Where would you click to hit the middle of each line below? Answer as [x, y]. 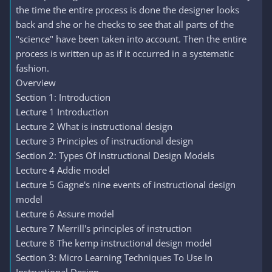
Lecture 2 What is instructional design [94, 126]
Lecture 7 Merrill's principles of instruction [104, 228]
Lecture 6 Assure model [65, 214]
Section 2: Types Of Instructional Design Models [115, 155]
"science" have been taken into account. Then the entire [131, 39]
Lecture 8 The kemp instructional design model [114, 243]
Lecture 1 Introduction [62, 112]
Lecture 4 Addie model [63, 170]
